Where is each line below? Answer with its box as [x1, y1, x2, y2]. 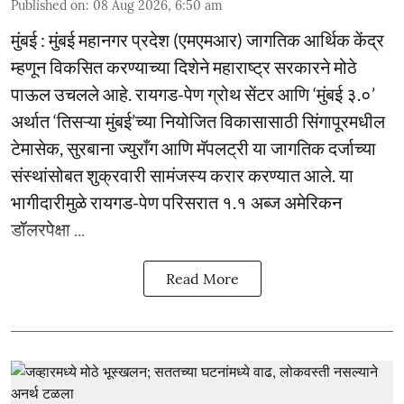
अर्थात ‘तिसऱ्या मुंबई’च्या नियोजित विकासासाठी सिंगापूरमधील [11, 110, 385, 132]
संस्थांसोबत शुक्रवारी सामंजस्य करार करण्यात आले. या [11, 164, 353, 186]
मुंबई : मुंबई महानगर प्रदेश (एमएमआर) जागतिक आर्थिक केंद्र [11, 29, 384, 50]
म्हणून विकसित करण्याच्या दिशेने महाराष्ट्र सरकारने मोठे [11, 56, 357, 78]
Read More [165, 270, 239, 288]
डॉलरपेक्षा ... [11, 218, 85, 240]
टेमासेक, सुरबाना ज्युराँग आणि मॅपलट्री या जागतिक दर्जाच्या [11, 137, 376, 159]
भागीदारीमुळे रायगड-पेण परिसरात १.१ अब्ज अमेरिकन [11, 191, 342, 213]
